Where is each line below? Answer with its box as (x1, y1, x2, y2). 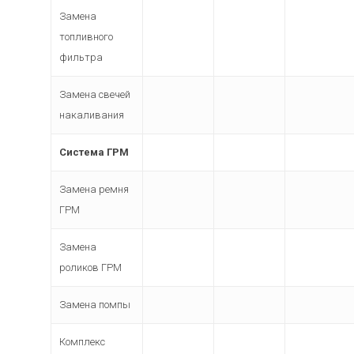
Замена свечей (59, 88, 131, 100)
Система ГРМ (59, 146, 130, 158)
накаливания (59, 109, 125, 121)
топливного (59, 31, 114, 43)
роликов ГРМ (59, 262, 122, 273)
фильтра (59, 51, 104, 63)
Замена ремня (59, 183, 130, 195)
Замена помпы (59, 299, 131, 311)
